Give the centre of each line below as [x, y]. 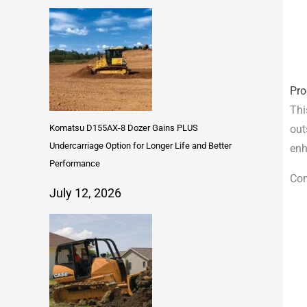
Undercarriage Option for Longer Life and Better [140, 146]
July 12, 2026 [85, 193]
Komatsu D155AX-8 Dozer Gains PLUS [124, 128]
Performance [75, 164]
